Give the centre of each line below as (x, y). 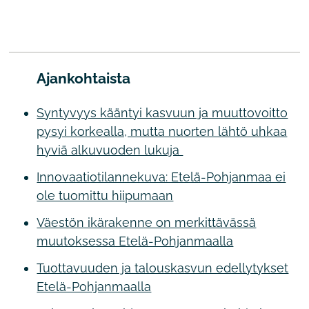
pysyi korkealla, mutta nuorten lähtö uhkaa (162, 131)
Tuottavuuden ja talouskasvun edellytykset (163, 268)
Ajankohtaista (84, 78)
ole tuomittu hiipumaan (105, 195)
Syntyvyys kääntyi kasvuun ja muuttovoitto (162, 112)
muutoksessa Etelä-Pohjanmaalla (135, 241)
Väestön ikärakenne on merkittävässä (147, 222)
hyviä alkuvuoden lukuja (110, 150)
